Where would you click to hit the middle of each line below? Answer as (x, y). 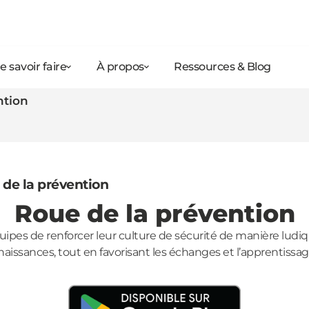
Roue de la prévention (154, 214)
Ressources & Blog (222, 67)
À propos (120, 67)
